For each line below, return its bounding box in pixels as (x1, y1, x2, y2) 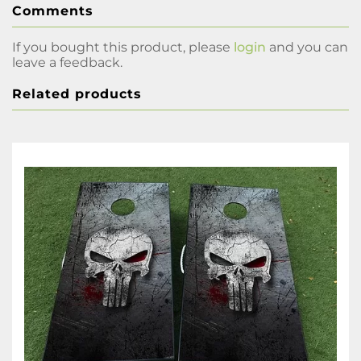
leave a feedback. (12, 55, 122, 71)
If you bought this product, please (12, 39, 234, 56)
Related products (12, 86, 142, 102)
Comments (12, 3, 93, 19)
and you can (266, 39, 348, 56)
